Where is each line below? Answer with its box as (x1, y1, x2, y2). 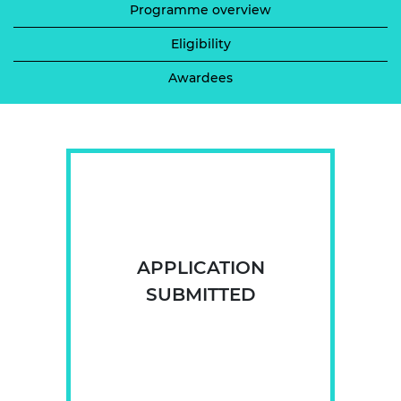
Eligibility (170, 35, 231, 52)
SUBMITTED (145, 284, 256, 306)
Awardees (168, 69, 233, 86)
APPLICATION (136, 257, 265, 279)
